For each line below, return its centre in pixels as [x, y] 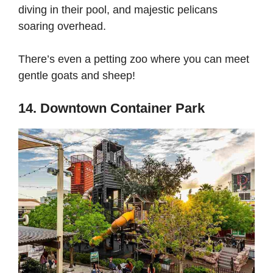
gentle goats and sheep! [78, 75]
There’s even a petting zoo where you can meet [134, 59]
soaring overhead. [64, 26]
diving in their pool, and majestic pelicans [118, 9]
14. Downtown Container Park [112, 108]
